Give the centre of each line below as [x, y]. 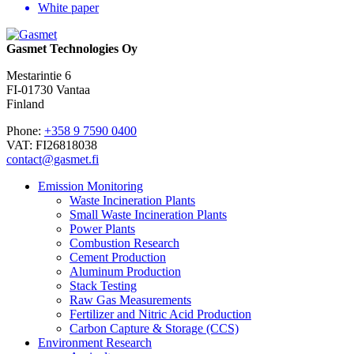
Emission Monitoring [90, 186]
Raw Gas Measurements [130, 299]
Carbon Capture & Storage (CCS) [154, 328]
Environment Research [95, 342]
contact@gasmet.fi [53, 159]
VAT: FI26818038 [52, 145]
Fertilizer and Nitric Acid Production [160, 314]
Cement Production [118, 257]
